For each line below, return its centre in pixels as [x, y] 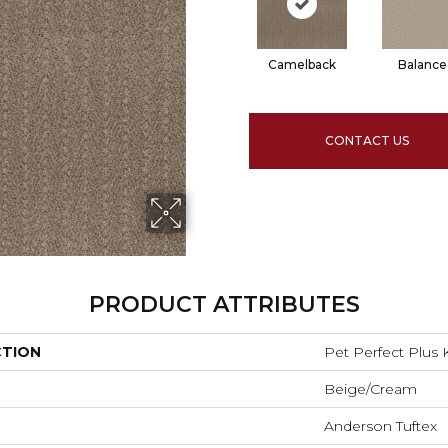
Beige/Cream [370, 389]
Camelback [301, 65]
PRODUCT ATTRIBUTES [224, 305]
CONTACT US [367, 141]
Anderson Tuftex [380, 426]
